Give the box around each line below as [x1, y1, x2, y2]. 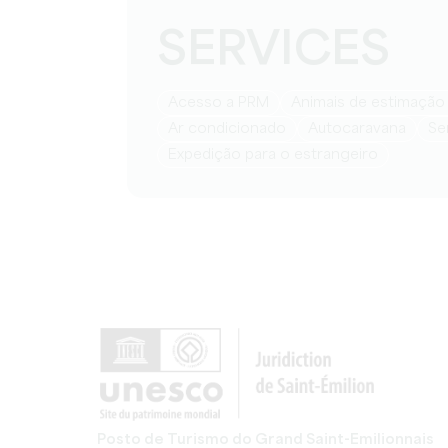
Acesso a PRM [178, 96, 269, 110]
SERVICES [157, 28, 390, 75]
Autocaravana [318, 122, 406, 136]
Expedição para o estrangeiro [177, 148, 378, 162]
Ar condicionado [178, 122, 286, 136]
